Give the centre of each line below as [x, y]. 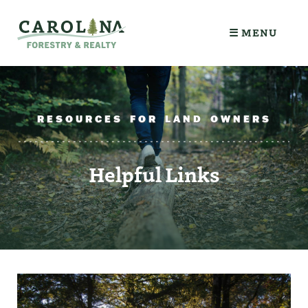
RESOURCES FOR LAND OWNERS [154, 119]
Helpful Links [154, 174]
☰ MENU [253, 32]
